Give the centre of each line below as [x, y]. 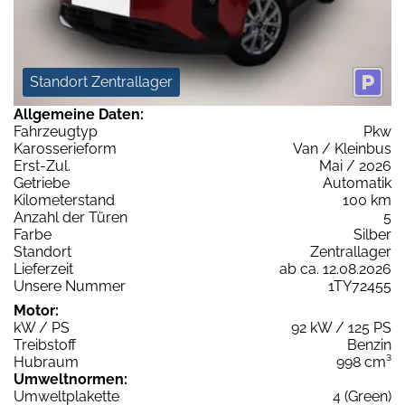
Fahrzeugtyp [56, 132]
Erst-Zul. [42, 166]
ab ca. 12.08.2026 [335, 269]
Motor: [36, 311]
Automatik [357, 184]
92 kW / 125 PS [341, 328]
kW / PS [42, 328]
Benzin [369, 345]
